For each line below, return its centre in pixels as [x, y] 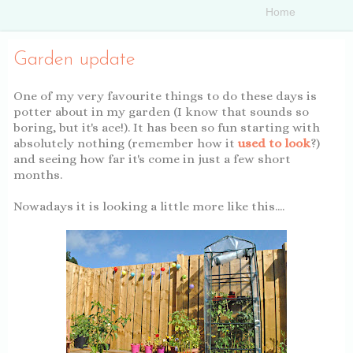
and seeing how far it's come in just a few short [152, 159]
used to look [274, 143]
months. [38, 175]
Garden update [74, 60]
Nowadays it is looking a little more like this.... [149, 206]
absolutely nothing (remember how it [126, 143]
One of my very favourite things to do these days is [165, 96]
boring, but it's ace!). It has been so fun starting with [167, 127]
